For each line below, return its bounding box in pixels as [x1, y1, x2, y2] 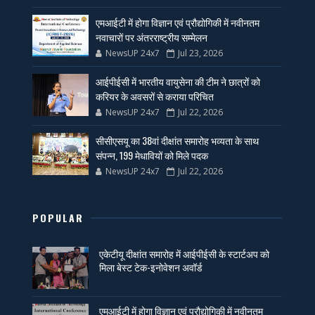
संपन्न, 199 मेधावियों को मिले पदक [96, 147, 209, 162]
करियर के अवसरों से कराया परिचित [96, 88, 214, 103]
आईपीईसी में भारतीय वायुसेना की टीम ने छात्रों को [96, 73, 261, 89]
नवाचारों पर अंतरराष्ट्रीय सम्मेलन [96, 29, 208, 44]
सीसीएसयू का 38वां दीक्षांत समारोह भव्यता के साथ [96, 132, 259, 148]
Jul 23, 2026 [178, 46, 224, 59]
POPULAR [32, 210, 84, 225]
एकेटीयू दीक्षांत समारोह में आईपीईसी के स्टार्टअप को [99, 245, 270, 261]
